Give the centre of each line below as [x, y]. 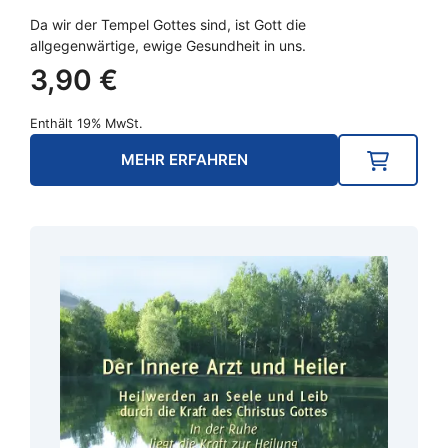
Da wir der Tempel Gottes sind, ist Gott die [168, 24]
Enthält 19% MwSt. [86, 123]
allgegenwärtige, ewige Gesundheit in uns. [168, 45]
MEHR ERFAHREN [184, 159]
